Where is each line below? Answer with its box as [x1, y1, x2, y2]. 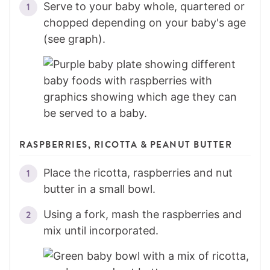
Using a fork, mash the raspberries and [43, 208, 242, 221]
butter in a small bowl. [43, 183, 155, 196]
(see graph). [43, 33, 105, 46]
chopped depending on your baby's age [43, 16, 246, 30]
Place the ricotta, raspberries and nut [43, 166, 233, 180]
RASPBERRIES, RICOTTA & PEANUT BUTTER [19, 138, 232, 152]
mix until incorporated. [43, 224, 159, 237]
